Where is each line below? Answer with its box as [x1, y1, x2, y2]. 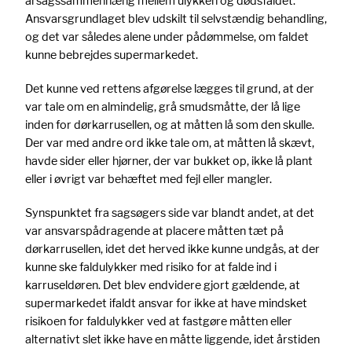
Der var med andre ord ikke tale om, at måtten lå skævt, [25, 135, 314, 149]
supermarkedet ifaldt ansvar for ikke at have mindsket [25, 296, 307, 310]
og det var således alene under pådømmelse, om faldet [25, 29, 309, 43]
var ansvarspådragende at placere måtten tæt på [25, 224, 284, 238]
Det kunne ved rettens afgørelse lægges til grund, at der [25, 81, 314, 95]
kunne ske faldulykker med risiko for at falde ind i [25, 260, 277, 274]
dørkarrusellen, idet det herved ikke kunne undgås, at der [25, 242, 320, 256]
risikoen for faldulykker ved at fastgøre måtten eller [25, 314, 292, 328]
